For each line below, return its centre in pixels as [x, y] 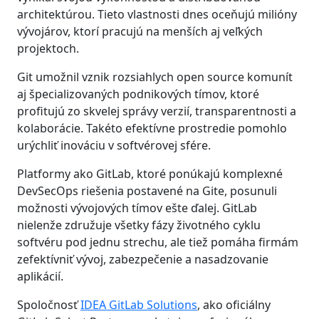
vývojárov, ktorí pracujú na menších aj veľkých [140, 31]
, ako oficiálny [234, 304]
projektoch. [48, 48]
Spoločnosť [49, 304]
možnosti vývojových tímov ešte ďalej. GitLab [137, 208]
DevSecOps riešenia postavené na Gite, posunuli [147, 190]
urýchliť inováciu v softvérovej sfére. [114, 145]
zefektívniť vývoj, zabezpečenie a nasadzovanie [143, 259]
